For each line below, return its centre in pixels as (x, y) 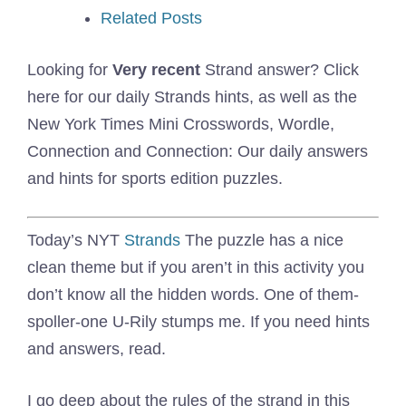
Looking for (70, 70)
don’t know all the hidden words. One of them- (193, 295)
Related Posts (151, 18)
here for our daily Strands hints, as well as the (192, 97)
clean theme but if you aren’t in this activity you (196, 267)
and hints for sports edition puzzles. (155, 179)
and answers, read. (97, 349)
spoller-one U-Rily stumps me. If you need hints (198, 322)
